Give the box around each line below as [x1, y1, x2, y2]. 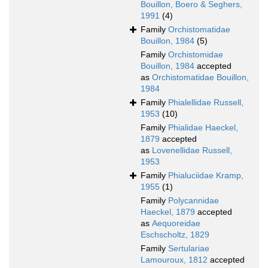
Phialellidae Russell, [168, 98, 243, 108]
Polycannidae [168, 196, 219, 206]
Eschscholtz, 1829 [141, 230, 209, 240]
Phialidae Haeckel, [168, 123, 238, 133]
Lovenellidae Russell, [152, 145, 232, 156]
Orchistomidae [168, 50, 223, 60]
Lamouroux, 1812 [141, 255, 208, 265]
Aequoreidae [152, 218, 200, 229]
